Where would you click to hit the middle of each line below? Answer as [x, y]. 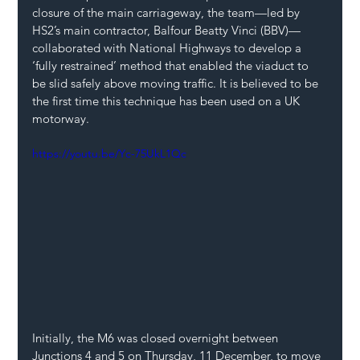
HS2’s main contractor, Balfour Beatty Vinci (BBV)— [167, 31]
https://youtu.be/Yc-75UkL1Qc [110, 154]
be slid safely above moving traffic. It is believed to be [177, 84]
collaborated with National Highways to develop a [169, 48]
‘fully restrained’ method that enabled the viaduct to [172, 66]
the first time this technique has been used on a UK [168, 101]
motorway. [61, 119]
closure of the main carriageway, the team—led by [168, 13]
